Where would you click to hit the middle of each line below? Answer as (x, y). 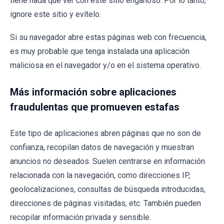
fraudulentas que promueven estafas (95, 107)
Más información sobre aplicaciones (93, 92)
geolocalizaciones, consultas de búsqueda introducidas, (108, 189)
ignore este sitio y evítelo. (55, 14)
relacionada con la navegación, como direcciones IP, (100, 175)
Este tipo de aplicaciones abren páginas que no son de (105, 133)
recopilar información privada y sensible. (80, 217)
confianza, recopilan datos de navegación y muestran (102, 147)
